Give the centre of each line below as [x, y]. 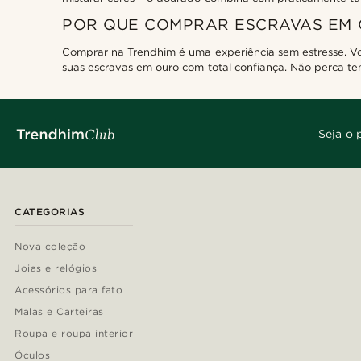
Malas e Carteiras [59, 312]
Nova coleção [50, 247]
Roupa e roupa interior [74, 334]
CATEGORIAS [50, 212]
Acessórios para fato [69, 290]
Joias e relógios [56, 268]
